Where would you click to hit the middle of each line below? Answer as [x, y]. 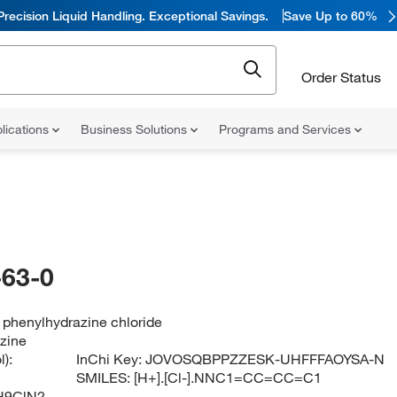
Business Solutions [136, 129]
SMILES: [105, 378]
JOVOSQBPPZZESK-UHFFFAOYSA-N [265, 359]
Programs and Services [287, 129]
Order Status [341, 77]
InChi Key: [111, 359]
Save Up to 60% [331, 16]
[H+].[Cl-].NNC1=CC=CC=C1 [228, 378]
